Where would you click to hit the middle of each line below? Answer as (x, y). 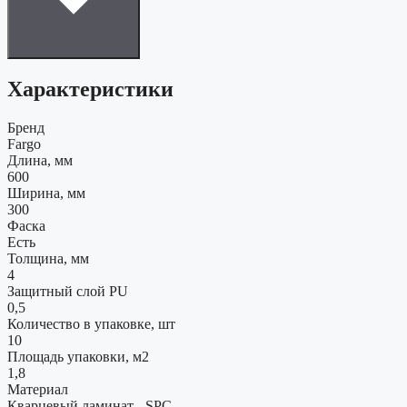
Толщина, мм (48, 259)
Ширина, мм (46, 194)
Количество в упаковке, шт (91, 324)
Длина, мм (40, 161)
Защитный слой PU (68, 292)
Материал (38, 390)
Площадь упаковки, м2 (78, 357)
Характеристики (90, 89)
